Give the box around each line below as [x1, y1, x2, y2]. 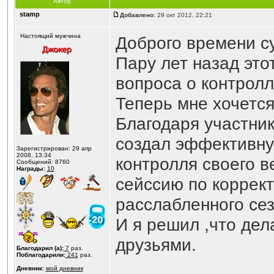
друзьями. [115, 235, 196, 254]
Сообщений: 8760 [16, 158, 70, 165]
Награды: [16, 165, 45, 172]
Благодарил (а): [16, 245, 64, 251]
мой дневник [45, 265, 83, 272]
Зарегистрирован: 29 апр [16, 145, 92, 152]
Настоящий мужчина [20, 32, 81, 39]
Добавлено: [119, 12, 155, 18]
